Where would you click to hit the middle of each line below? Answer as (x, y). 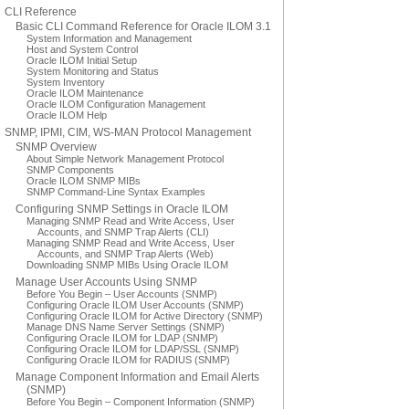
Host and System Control (82, 49)
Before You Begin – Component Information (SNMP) (141, 402)
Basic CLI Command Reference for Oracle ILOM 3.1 (143, 26)
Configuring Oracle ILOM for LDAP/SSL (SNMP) (133, 349)
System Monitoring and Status (93, 71)
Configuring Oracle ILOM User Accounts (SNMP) (135, 305)
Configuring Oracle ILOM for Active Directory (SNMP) (145, 316)
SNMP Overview (56, 147)
